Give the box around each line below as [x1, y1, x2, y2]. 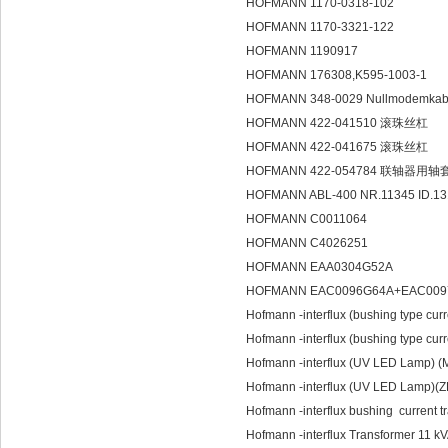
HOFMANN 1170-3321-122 [246, 20, 394, 34]
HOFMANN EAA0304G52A [246, 260, 393, 274]
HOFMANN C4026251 [246, 236, 368, 250]
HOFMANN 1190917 [246, 44, 358, 58]
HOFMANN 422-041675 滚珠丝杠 [246, 140, 428, 154]
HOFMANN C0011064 [246, 212, 367, 226]
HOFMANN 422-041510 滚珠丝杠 [246, 116, 428, 130]
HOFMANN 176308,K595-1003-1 [246, 68, 427, 82]
